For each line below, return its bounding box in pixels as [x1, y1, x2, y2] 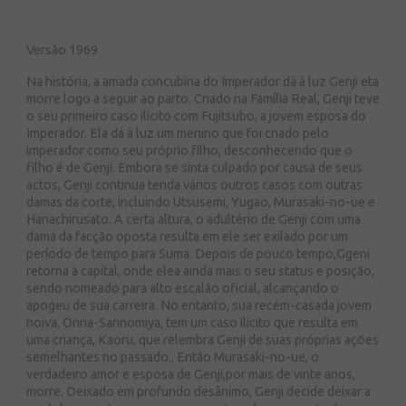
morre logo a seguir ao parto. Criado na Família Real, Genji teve [26, 92, 380, 106]
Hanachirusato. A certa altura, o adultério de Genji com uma [26, 212, 361, 227]
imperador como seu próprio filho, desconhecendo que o [26, 143, 353, 158]
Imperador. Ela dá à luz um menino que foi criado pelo [26, 126, 329, 140]
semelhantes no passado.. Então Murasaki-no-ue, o [26, 350, 319, 364]
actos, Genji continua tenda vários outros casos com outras [26, 178, 362, 192]
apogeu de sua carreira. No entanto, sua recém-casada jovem [26, 298, 372, 313]
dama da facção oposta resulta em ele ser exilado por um [26, 229, 348, 244]
